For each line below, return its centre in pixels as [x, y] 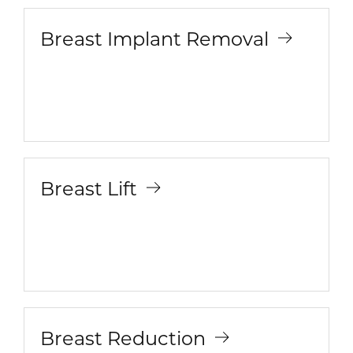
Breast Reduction [123, 337]
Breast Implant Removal [154, 38]
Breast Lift [89, 188]
